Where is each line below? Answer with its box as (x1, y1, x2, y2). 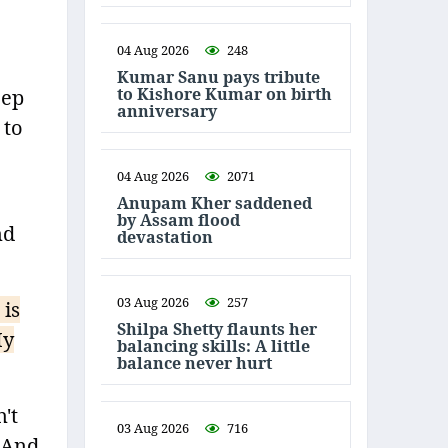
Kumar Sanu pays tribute (117, 65, 320, 88)
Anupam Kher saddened (117, 191, 312, 214)
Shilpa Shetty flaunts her (117, 317, 317, 340)
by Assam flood (117, 208, 240, 231)
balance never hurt (117, 351, 272, 374)
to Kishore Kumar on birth (117, 82, 332, 105)
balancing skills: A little (117, 334, 310, 357)
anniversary (117, 99, 217, 122)
